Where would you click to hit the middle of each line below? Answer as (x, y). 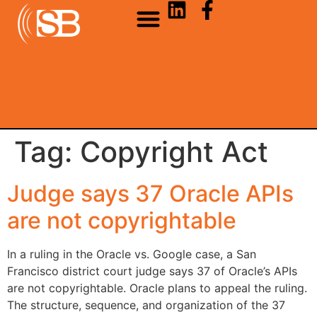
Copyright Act (174, 151)
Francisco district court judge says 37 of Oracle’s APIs (152, 271)
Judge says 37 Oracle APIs (150, 193)
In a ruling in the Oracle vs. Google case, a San (132, 254)
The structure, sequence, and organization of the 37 (146, 305)
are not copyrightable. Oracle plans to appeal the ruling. (157, 288)
